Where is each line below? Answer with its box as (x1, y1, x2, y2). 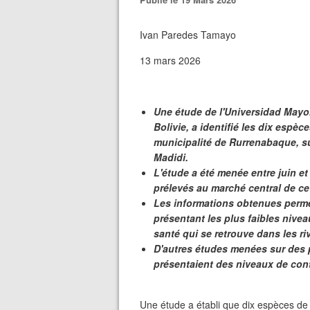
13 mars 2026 (140, 53, 201, 67)
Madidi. (154, 150, 188, 164)
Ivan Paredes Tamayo (140, 28, 236, 42)
